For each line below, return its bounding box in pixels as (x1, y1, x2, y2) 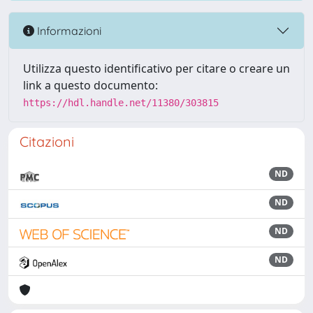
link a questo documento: (23, 78, 158, 93)
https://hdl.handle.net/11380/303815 (23, 97, 219, 108)
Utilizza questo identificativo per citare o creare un (23, 61, 290, 76)
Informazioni (34, 23, 101, 38)
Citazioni (20, 133, 74, 150)
